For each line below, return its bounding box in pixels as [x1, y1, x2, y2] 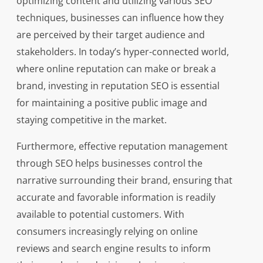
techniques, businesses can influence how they [16, 11, 224, 25]
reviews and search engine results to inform [16, 242, 211, 255]
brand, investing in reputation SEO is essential [16, 79, 220, 93]
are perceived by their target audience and [16, 28, 205, 42]
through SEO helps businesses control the [16, 157, 203, 170]
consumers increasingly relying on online [16, 225, 198, 238]
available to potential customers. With [16, 208, 184, 221]
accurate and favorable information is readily [16, 191, 215, 204]
